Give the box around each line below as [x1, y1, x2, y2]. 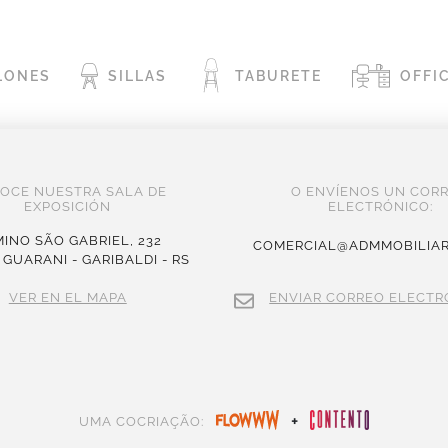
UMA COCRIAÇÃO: [79, 414, 205, 430]
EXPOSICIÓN [24, 199, 112, 215]
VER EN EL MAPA [8, 290, 127, 306]
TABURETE [234, 68, 322, 85]
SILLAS [107, 68, 167, 85]
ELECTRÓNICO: [327, 199, 433, 215]
